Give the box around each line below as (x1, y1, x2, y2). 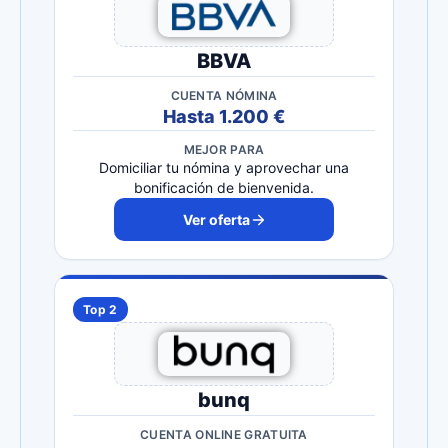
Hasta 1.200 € (163, 106, 285, 128)
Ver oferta (182, 211, 250, 229)
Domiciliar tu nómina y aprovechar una (99, 159, 349, 177)
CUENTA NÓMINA (170, 88, 278, 104)
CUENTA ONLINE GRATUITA (140, 427, 308, 443)
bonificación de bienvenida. (134, 179, 314, 197)
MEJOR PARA (183, 142, 265, 158)
